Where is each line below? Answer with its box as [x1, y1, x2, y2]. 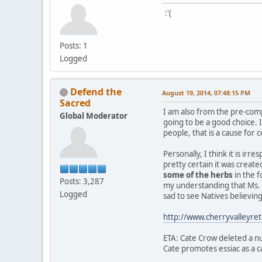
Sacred [60, 96, 91, 109]
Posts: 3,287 [60, 175, 104, 187]
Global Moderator [60, 110, 127, 121]
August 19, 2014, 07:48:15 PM [162, 88, 250, 97]
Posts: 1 [60, 40, 88, 51]
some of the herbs [163, 169, 233, 180]
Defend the [70, 85, 122, 98]
